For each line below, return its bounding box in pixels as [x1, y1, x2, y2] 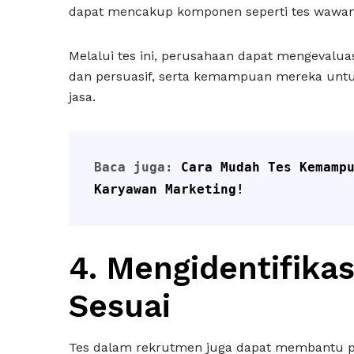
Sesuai [69, 288, 180, 325]
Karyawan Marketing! [94, 182, 244, 197]
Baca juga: [94, 160, 181, 175]
